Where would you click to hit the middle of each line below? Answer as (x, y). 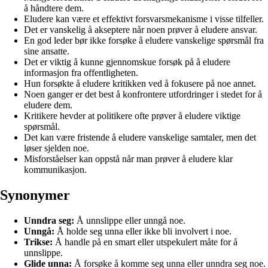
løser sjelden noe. (57, 148)
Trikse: (38, 242)
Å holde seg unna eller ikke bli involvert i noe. (143, 231)
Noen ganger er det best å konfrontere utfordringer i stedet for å (143, 94)
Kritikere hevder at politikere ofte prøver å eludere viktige (132, 115)
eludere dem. (48, 105)
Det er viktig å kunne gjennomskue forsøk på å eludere (127, 62)
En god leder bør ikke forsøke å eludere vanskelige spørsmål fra (144, 40)
